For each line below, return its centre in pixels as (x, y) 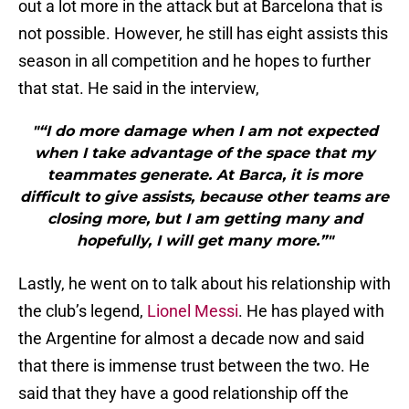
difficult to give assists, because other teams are (204, 197)
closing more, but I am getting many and (204, 219)
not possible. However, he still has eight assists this (203, 34)
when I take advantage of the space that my (204, 153)
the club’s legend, (83, 311)
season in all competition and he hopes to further (194, 61)
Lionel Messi (193, 311)
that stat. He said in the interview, (139, 89)
